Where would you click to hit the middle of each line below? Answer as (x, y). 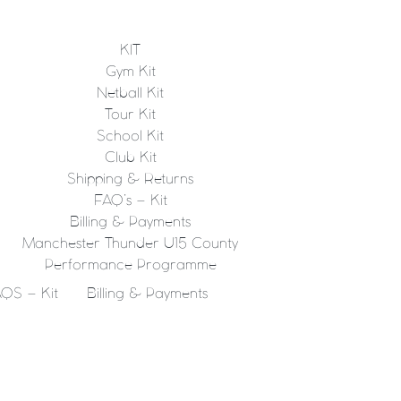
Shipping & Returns (131, 179)
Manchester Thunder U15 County (131, 243)
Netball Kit (131, 93)
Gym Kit (130, 72)
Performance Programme (130, 265)
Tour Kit (131, 115)
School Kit (131, 136)
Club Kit (130, 158)
